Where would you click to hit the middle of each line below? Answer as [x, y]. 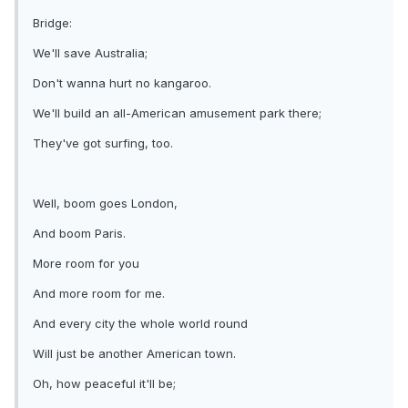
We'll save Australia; [90, 53]
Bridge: [52, 23]
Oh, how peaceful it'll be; [104, 384]
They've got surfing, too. [103, 143]
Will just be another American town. [134, 354]
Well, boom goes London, [105, 204]
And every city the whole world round [140, 324]
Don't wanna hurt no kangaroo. [122, 83]
